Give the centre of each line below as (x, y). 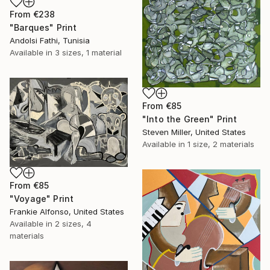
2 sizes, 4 (73, 223)
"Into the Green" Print (190, 119)
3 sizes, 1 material (88, 52)
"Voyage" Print (42, 198)
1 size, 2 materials (221, 144)
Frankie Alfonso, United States (67, 211)
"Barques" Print (43, 27)
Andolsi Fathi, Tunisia (50, 40)
